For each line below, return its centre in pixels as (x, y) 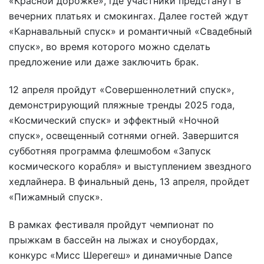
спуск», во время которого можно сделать (110, 47)
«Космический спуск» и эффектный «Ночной (114, 121)
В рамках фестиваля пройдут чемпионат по (111, 224)
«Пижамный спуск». (56, 197)
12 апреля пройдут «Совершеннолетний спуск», (121, 90)
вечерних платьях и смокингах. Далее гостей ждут (129, 16)
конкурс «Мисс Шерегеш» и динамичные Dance (121, 255)
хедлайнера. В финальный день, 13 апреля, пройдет (129, 182)
